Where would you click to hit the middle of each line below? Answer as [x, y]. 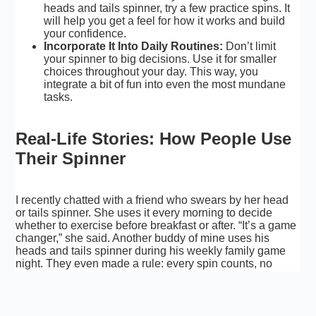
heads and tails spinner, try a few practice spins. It [167, 8]
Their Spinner [71, 158]
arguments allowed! [65, 276]
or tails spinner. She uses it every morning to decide [144, 212]
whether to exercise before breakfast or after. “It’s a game [156, 225]
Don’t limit [250, 46]
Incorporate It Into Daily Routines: [134, 46]
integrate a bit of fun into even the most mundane [165, 84]
